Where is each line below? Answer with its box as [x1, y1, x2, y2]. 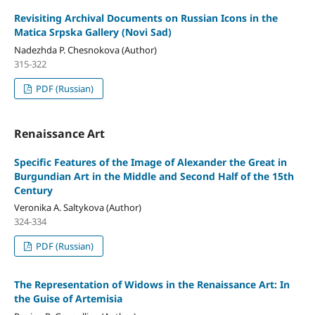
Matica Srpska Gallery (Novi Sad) [13, 25, 172, 39]
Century [13, 183, 53, 197]
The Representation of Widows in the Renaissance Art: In [13, 278, 290, 292]
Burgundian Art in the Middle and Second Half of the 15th [13, 169, 294, 183]
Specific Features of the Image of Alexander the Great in [13, 155, 287, 169]
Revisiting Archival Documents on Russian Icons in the [13, 11, 278, 25]
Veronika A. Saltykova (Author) [13, 201, 141, 214]
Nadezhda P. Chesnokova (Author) [13, 43, 157, 56]
